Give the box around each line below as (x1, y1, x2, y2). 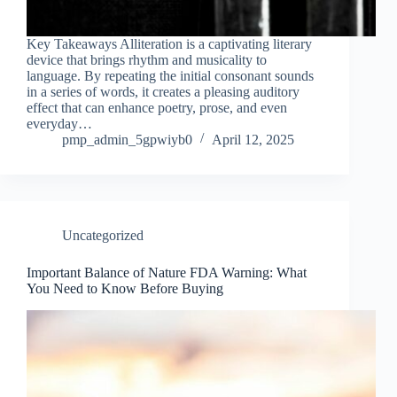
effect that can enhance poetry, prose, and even (27, 100, 287, 116)
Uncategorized (62, 228, 144, 244)
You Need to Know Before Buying (27, 281, 223, 297)
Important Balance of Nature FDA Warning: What (27, 265, 307, 281)
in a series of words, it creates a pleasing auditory (27, 84, 300, 100)
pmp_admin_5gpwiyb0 (62, 132, 192, 148)
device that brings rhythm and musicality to (27, 52, 267, 68)
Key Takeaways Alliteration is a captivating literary (27, 36, 312, 52)
